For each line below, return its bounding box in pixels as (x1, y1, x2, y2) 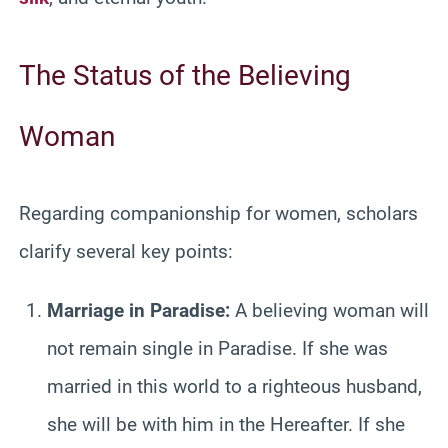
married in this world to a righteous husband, (47, 374, 422, 398)
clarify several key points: (19, 239, 233, 263)
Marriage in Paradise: (47, 298, 230, 322)
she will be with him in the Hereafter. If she (47, 412, 405, 436)
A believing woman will (230, 298, 429, 322)
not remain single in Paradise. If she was (47, 336, 388, 360)
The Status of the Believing (19, 58, 351, 92)
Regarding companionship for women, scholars (19, 201, 418, 225)
